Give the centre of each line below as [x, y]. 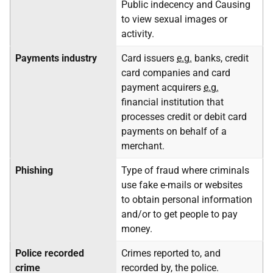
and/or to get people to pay [179, 214]
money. [137, 229]
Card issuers [149, 58]
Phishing [34, 170]
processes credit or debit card [184, 117]
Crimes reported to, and [171, 253]
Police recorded [50, 253]
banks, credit [220, 58]
